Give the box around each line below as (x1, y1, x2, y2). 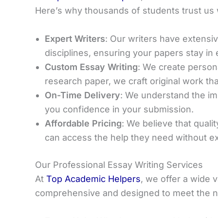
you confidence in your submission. (45, 104, 194, 115)
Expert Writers (45, 34, 105, 44)
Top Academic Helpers (46, 174, 141, 184)
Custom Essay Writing (45, 62, 138, 73)
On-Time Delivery (45, 90, 120, 101)
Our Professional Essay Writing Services (35, 160, 203, 170)
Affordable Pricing (45, 118, 122, 129)
